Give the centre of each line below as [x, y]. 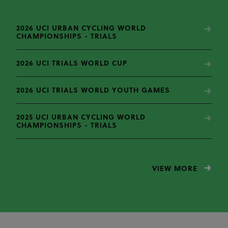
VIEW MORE [175, 169]
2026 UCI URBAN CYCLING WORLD [81, 29]
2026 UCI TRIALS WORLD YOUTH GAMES [93, 91]
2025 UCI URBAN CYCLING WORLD [81, 118]
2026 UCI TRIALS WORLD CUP [72, 64]
